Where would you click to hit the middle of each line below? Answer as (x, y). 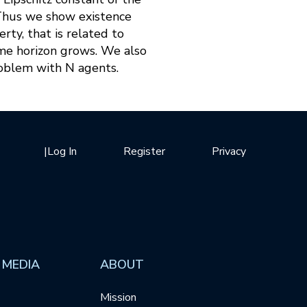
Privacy (229, 151)
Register (144, 151)
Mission (119, 298)
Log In (62, 151)
